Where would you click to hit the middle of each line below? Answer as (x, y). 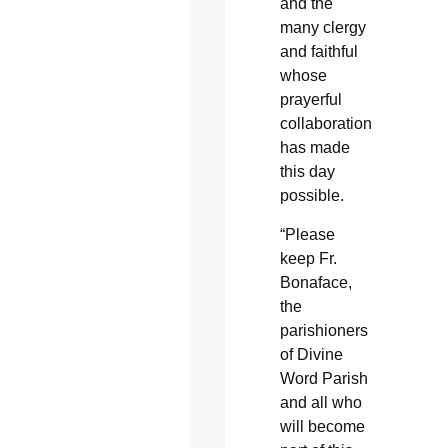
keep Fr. (308, 258)
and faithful (318, 52)
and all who (320, 402)
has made (314, 148)
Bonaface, (315, 282)
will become (322, 426)
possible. (311, 196)
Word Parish (323, 378)
